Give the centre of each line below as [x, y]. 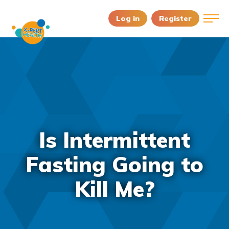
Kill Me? [114, 189]
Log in [128, 18]
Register [175, 18]
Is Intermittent [114, 140]
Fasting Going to [114, 164]
